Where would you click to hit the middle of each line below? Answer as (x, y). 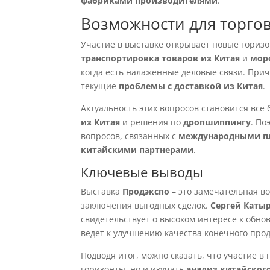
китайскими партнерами (137, 150)
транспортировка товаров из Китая (161, 58)
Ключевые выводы (142, 172)
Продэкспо (146, 191)
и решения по (152, 122)
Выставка (102, 191)
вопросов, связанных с (130, 136)
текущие (100, 86)
